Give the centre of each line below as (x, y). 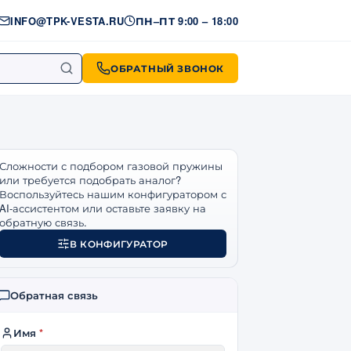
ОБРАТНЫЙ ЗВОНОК (167, 68)
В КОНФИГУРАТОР (119, 244)
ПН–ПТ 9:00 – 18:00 (187, 20)
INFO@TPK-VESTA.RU (67, 20)
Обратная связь (54, 295)
